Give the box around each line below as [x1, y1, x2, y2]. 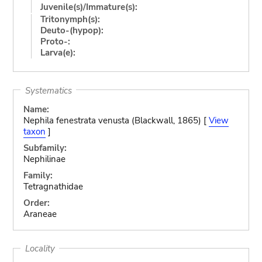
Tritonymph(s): [40, 13, 100, 25]
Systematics [25, 84, 72, 96]
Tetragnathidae [23, 181, 83, 192]
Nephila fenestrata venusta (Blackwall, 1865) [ [23, 115, 209, 126]
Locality [25, 242, 55, 254]
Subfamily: [23, 142, 67, 154]
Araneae [23, 208, 57, 220]
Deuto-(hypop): [40, 24, 104, 36]
